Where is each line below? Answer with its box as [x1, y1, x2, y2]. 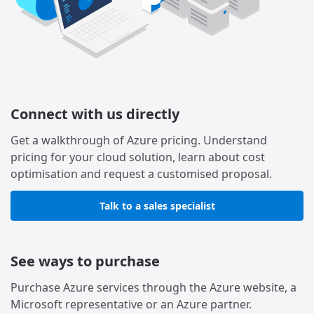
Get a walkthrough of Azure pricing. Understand [11, 132, 267, 148]
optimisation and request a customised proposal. [11, 165, 272, 182]
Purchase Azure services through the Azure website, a [11, 279, 296, 295]
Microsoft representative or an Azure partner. [11, 296, 252, 312]
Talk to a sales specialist [99, 198, 215, 212]
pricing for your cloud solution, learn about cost [11, 149, 265, 165]
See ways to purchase [11, 251, 160, 271]
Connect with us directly [11, 104, 179, 123]
